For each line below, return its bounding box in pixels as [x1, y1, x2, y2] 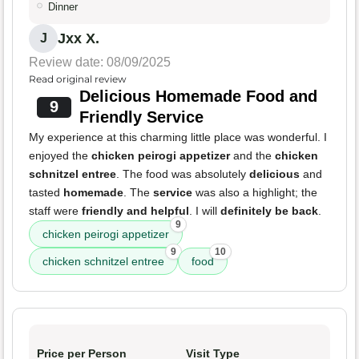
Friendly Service [79, 108, 204, 127]
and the [230, 149, 275, 163]
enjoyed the [29, 149, 91, 163]
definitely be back [220, 204, 318, 218]
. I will [189, 204, 220, 218]
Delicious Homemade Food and [79, 87, 317, 106]
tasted [29, 186, 63, 200]
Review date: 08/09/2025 [29, 55, 171, 70]
